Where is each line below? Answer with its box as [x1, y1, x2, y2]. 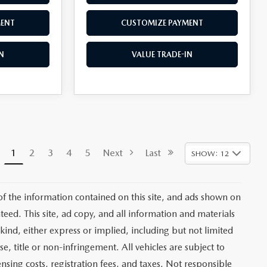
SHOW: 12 [191, 148, 229, 158]
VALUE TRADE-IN [132, 50, 193, 60]
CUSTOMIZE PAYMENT [121, 18, 203, 28]
